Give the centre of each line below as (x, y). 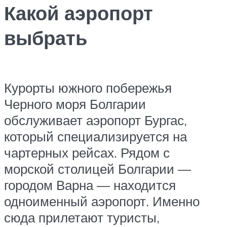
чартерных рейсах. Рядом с (87, 152)
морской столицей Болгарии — (98, 168)
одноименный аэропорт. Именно (102, 201)
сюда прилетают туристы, (82, 217)
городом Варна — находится (90, 185)
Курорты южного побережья (88, 87)
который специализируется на (96, 136)
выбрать (46, 38)
